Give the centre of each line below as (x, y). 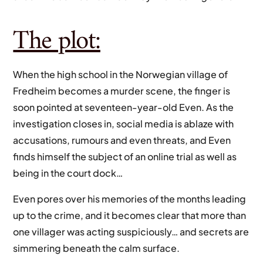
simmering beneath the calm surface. (97, 248)
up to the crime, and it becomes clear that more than (130, 215)
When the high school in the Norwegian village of (121, 75)
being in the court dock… (68, 173)
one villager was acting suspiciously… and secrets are (131, 232)
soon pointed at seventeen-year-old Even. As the (124, 107)
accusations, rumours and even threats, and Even (122, 140)
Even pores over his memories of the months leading (130, 199)
